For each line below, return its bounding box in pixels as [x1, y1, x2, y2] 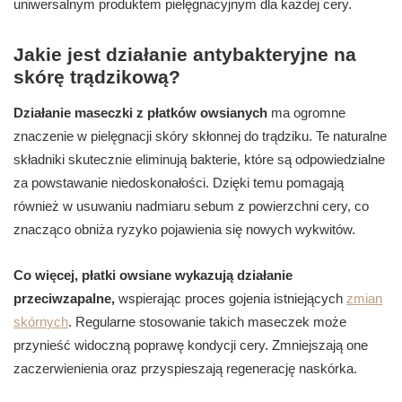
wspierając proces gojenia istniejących [115, 291, 346, 307]
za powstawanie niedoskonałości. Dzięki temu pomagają [13, 175, 344, 191]
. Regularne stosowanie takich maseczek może [68, 314, 346, 330]
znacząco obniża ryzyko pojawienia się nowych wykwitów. [13, 222, 355, 238]
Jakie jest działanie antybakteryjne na [13, 44, 356, 66]
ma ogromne [267, 105, 345, 121]
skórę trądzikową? [13, 66, 180, 88]
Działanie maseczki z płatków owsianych [13, 105, 267, 121]
